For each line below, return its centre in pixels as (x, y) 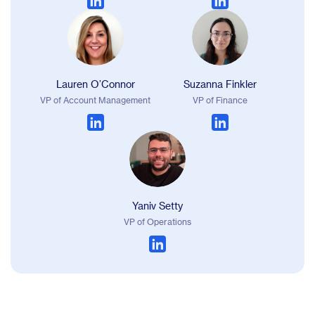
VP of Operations (157, 221)
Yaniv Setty (157, 205)
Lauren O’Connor (95, 84)
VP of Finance (220, 99)
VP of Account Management (95, 99)
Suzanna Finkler (220, 84)
